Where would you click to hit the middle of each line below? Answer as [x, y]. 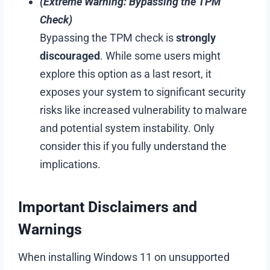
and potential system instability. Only [127, 128]
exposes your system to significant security [143, 92]
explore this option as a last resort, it [126, 74]
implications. [71, 164]
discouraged [70, 55]
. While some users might [161, 55]
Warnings [50, 230]
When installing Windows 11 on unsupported [124, 257]
